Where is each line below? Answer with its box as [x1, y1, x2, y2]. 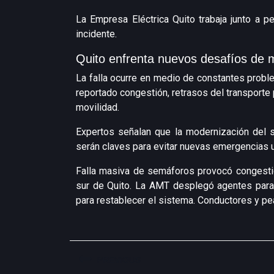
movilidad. [76, 102, 119, 113]
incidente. [76, 28, 117, 40]
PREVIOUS [97, 255, 141, 265]
